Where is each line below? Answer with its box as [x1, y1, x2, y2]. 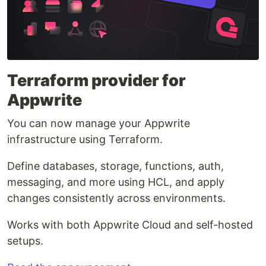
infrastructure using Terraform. [7, 133, 163, 146]
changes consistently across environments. [7, 192, 226, 205]
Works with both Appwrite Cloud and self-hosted [7, 218, 253, 232]
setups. [7, 235, 43, 248]
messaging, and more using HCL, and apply [7, 176, 224, 189]
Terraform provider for [7, 71, 186, 91]
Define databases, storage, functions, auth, [7, 160, 224, 173]
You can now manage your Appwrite [7, 117, 190, 130]
